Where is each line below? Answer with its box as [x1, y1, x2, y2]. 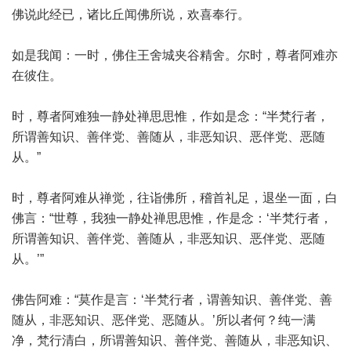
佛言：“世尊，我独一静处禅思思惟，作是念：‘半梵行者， [12, 212, 332, 225]
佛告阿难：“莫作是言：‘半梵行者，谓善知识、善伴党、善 [12, 293, 332, 306]
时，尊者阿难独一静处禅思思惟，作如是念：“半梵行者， [12, 110, 329, 123]
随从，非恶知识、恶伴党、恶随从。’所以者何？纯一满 [12, 313, 316, 327]
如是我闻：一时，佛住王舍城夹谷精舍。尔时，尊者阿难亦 [12, 49, 338, 62]
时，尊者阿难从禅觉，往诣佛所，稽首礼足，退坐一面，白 [12, 191, 338, 204]
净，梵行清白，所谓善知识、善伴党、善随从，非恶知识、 [12, 334, 338, 347]
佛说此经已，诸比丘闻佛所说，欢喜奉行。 [12, 8, 250, 21]
